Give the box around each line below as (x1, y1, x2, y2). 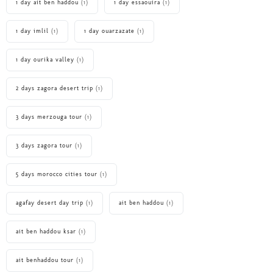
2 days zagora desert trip (16, 85, 93, 93)
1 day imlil (16, 27, 49, 35)
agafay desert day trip (16, 199, 83, 207)
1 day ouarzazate (84, 27, 135, 35)
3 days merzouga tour (16, 113, 82, 121)
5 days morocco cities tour (16, 171, 97, 179)
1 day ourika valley (16, 56, 74, 64)
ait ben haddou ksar (16, 228, 76, 236)
